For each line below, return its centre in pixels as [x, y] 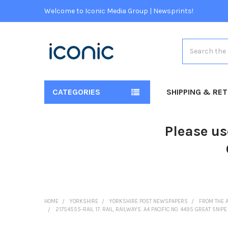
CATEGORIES [76, 92]
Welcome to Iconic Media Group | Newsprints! [119, 11]
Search [194, 44]
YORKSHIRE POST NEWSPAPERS [148, 201]
